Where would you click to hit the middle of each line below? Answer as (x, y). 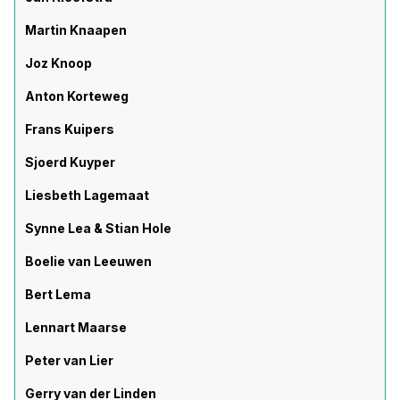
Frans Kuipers (70, 129)
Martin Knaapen (76, 30)
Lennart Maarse (76, 327)
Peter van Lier (69, 360)
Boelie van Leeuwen (88, 261)
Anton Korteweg (77, 96)
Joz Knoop (58, 63)
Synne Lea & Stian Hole (98, 228)
